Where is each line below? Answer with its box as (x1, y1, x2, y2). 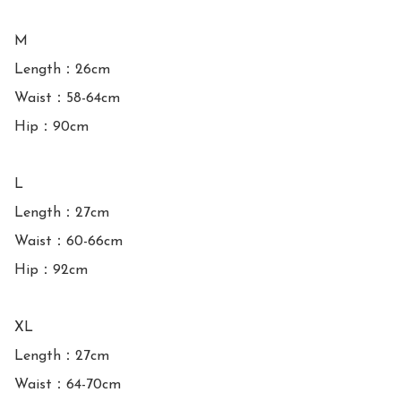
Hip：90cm (14, 120, 89, 135)
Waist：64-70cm (14, 378, 121, 393)
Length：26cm (14, 63, 110, 78)
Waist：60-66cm (14, 235, 123, 250)
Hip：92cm (14, 263, 88, 278)
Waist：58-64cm (14, 91, 120, 107)
